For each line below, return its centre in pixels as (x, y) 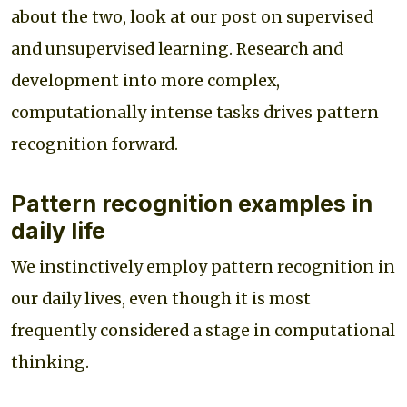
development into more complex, (145, 80)
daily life (58, 230)
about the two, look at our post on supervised (192, 17)
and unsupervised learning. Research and (177, 49)
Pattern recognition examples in (192, 203)
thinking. (50, 362)
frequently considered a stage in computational (203, 330)
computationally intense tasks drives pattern (195, 112)
